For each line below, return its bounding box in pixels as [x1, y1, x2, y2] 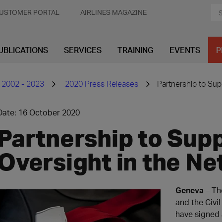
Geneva [175, 185, 204, 195]
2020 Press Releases [65, 78, 138, 89]
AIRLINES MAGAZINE [80, 8, 147, 16]
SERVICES [64, 45, 102, 55]
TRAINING [117, 45, 154, 55]
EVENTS [169, 45, 200, 55]
